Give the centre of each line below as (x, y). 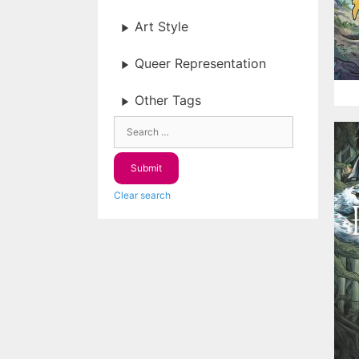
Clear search (142, 195)
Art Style (161, 27)
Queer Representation (200, 64)
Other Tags (168, 101)
